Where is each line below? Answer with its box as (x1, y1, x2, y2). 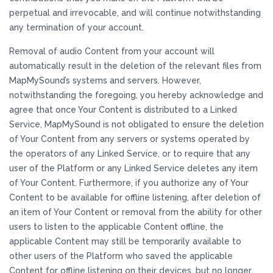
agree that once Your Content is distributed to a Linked (9, 105, 237, 115)
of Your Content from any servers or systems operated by (9, 134, 250, 144)
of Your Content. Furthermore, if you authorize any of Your (9, 178, 249, 188)
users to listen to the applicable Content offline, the (9, 222, 224, 232)
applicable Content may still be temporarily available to (9, 236, 241, 246)
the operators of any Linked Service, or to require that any (9, 149, 250, 158)
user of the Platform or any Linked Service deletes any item (9, 163, 258, 173)
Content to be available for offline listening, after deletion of (9, 193, 261, 202)
